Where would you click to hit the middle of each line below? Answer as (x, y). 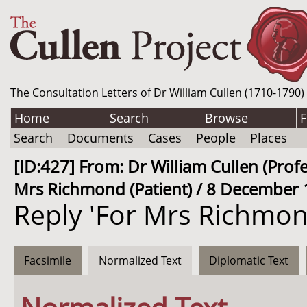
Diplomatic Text (249, 260)
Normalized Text (140, 260)
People (216, 138)
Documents (100, 138)
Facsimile (48, 260)
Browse (226, 118)
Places (269, 138)
